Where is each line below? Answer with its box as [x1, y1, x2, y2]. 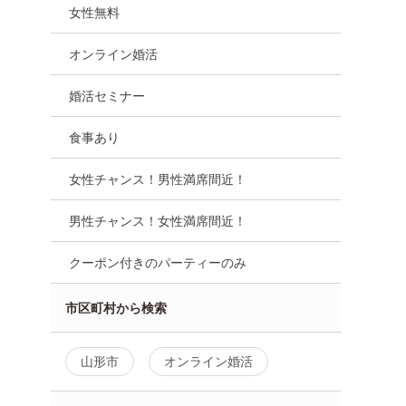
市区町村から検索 [65, 299, 167, 315]
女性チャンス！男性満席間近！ [69, 170, 246, 187]
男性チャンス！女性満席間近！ [69, 212, 246, 228]
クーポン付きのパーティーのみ [69, 254, 246, 270]
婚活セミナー [69, 87, 145, 103]
